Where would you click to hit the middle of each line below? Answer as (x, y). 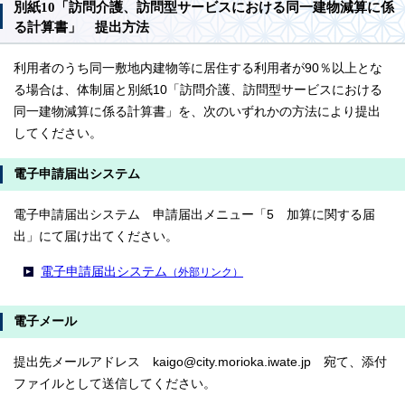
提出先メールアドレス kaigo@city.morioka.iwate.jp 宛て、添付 (200, 362)
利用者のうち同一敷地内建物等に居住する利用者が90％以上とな (198, 68)
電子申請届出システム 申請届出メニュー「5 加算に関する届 (194, 214)
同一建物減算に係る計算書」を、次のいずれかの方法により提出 (197, 111)
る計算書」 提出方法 (81, 27)
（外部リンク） (205, 272)
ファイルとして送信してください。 (115, 383)
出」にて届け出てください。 (96, 236)
